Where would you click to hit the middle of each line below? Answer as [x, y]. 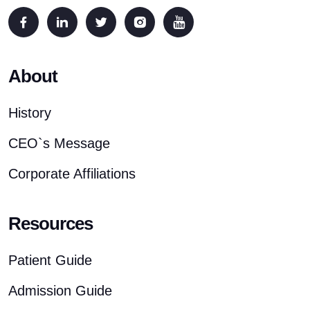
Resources [51, 224]
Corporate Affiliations [72, 174]
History [30, 113]
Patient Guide [50, 260]
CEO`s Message [59, 143]
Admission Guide [60, 291]
